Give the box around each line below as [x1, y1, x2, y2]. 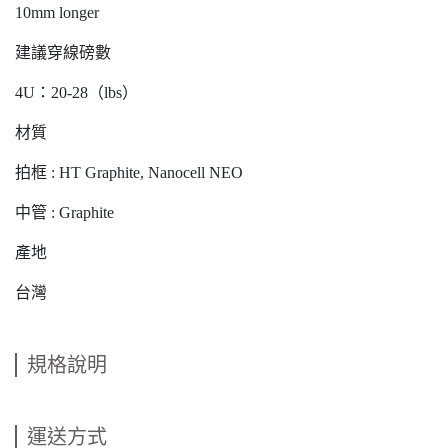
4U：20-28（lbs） [15, 84, 138, 102]
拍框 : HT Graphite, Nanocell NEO [15, 164, 243, 182]
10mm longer [15, 4, 99, 22]
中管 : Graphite [15, 204, 114, 222]
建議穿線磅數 [15, 44, 111, 62]
